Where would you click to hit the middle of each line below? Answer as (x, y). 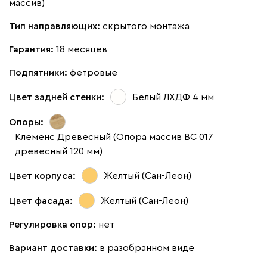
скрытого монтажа (146, 27)
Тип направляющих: (56, 27)
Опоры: (26, 122)
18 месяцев (82, 50)
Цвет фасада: (41, 201)
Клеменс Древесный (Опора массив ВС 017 (114, 137)
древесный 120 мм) (59, 152)
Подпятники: (39, 73)
